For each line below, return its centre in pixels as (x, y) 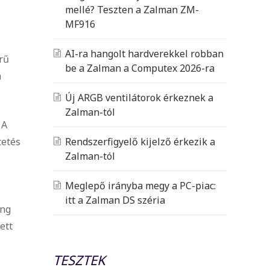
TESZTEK (79, 259)
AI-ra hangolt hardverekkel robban (144, 53)
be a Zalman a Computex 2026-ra (140, 68)
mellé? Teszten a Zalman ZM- (132, 9)
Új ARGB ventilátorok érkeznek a (139, 97)
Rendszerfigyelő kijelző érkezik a (140, 141)
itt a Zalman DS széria (115, 200)
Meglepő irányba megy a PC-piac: (140, 185)
